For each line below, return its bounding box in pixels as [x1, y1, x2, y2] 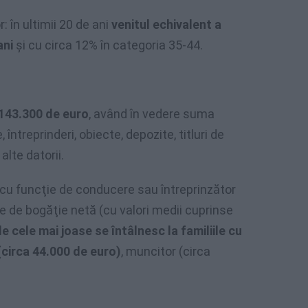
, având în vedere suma [89, 107, 214, 121]
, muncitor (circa [121, 244, 210, 258]
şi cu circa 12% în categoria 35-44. [13, 38, 203, 52]
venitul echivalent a [111, 17, 221, 32]
